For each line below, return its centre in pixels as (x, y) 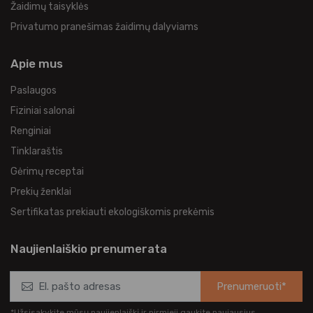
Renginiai (31, 131)
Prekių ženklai (41, 192)
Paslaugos (34, 91)
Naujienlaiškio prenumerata (89, 249)
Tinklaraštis (37, 152)
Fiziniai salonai (43, 111)
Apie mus (37, 64)
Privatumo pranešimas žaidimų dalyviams (104, 27)
